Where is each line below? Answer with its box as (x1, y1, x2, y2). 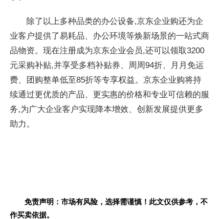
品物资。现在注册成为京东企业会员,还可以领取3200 (10, 46, 204, 55)
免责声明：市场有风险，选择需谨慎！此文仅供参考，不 (24, 197, 208, 206)
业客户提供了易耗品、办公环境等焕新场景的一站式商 (10, 31, 209, 41)
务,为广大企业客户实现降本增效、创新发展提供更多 (10, 105, 203, 114)
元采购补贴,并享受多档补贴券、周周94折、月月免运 (10, 61, 204, 70)
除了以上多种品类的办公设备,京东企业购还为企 (26, 17, 203, 26)
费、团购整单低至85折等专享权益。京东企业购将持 (10, 75, 201, 85)
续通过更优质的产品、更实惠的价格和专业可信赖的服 (10, 90, 209, 99)
